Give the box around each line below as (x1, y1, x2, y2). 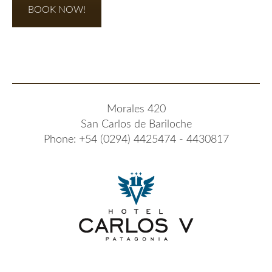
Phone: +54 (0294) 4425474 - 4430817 (43, 134, 229, 145)
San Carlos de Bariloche (80, 118, 192, 130)
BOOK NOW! (28, 5, 86, 15)
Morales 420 (106, 103, 166, 115)
